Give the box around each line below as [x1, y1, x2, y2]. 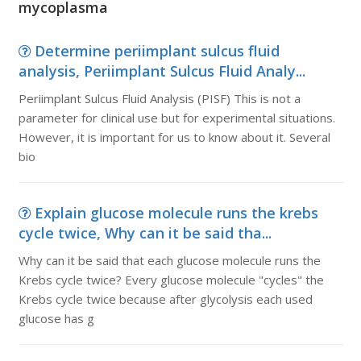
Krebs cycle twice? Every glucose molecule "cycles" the [18, 272, 324, 288]
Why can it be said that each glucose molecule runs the [18, 252, 321, 268]
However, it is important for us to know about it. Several [18, 129, 330, 145]
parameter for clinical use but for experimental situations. [18, 110, 335, 126]
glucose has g [18, 310, 94, 326]
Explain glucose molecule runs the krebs [34, 203, 318, 222]
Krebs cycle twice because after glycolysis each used [18, 291, 313, 307]
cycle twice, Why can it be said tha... [18, 223, 272, 243]
